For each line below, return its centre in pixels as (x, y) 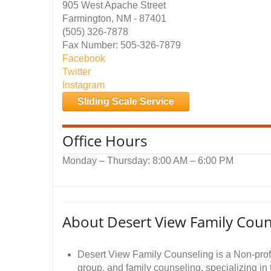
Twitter (77, 72)
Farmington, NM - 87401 (114, 18)
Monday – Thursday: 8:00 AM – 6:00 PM (148, 161)
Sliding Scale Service (126, 101)
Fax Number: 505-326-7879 (122, 45)
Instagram (83, 85)
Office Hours (105, 141)
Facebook (84, 58)
